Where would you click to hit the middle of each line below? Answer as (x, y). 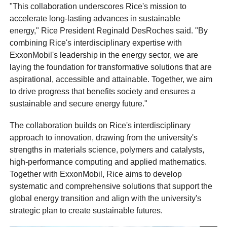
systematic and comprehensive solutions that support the (111, 186)
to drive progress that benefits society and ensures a (103, 91)
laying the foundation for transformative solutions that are (111, 67)
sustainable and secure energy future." (79, 103)
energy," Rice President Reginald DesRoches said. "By (109, 30)
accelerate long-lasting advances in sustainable (95, 18)
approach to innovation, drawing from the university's (104, 138)
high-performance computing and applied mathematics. (108, 162)
